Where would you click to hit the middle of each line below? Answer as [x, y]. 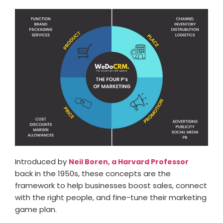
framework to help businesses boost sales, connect [111, 185]
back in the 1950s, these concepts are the [93, 173]
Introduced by [42, 161]
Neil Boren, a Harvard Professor [129, 162]
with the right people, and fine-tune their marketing [111, 197]
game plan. [37, 209]
